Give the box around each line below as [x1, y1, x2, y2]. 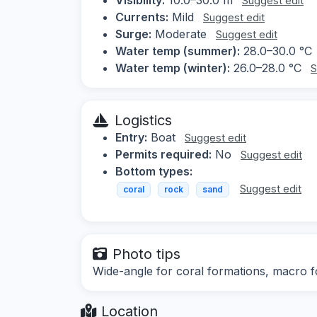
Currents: [115, 9, 168, 24]
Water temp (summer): [115, 43, 240, 58]
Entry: [115, 129, 147, 144]
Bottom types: [115, 163, 192, 178]
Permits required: [115, 146, 212, 161]
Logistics [115, 111, 172, 129]
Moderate [151, 26, 210, 41]
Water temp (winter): [115, 60, 230, 75]
